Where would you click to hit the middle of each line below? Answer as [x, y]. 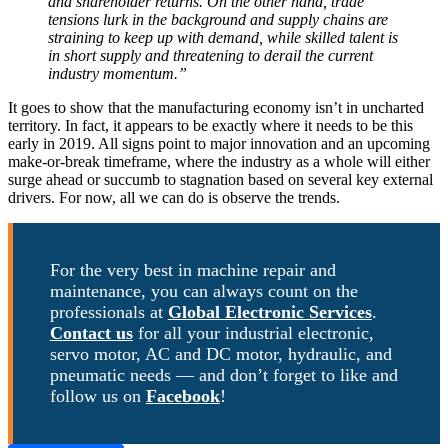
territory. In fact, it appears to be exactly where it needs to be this [210, 126]
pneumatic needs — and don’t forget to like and [223, 375]
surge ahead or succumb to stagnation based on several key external [220, 180]
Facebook [182, 396]
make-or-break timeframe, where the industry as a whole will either [219, 162]
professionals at [108, 312]
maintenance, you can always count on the [203, 291]
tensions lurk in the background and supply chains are [218, 20]
